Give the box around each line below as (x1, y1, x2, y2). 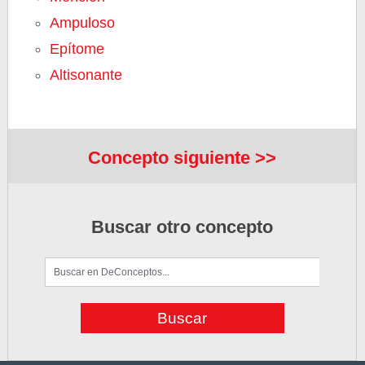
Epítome (50, 41, 105, 57)
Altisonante (50, 67, 123, 83)
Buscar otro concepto (91, 217, 274, 238)
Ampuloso (50, 15, 116, 31)
